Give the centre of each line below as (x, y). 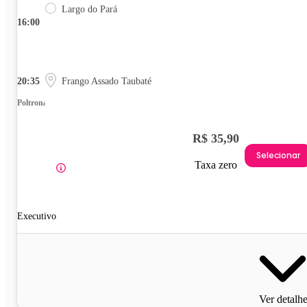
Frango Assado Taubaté (107, 81)
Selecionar (278, 156)
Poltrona (32, 102)
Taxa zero (216, 164)
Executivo (37, 216)
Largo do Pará (89, 9)
